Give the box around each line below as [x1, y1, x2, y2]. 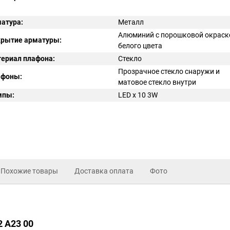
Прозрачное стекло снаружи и [118, 67, 220, 75]
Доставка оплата [74, 167, 133, 176]
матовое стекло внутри [118, 78, 196, 86]
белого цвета [118, 42, 162, 50]
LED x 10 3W [118, 91, 158, 99]
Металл [118, 18, 144, 26]
